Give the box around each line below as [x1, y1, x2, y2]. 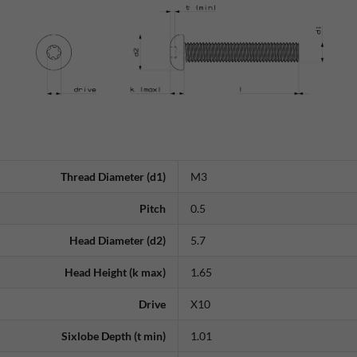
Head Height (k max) [65, 265, 166, 279]
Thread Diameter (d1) [61, 169, 166, 183]
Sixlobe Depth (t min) [61, 328, 166, 343]
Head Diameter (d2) [69, 233, 166, 247]
